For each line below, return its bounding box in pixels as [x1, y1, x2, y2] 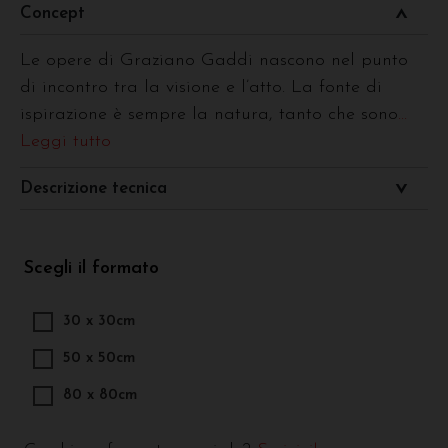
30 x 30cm [62, 313, 135, 329]
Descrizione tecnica [20, 179, 167, 197]
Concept [20, 4, 85, 22]
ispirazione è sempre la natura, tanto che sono [20, 104, 398, 124]
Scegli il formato [24, 258, 159, 278]
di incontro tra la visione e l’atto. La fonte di [20, 77, 382, 97]
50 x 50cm [62, 350, 135, 366]
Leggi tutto [20, 131, 111, 151]
